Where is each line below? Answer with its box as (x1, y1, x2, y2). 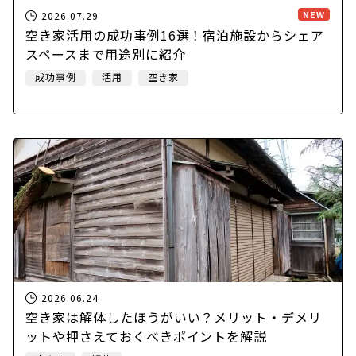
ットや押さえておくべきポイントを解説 (25, 326, 268, 346)
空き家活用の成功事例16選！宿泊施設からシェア (25, 25, 325, 44)
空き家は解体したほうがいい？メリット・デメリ (25, 307, 323, 327)
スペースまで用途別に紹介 (25, 44, 186, 64)
